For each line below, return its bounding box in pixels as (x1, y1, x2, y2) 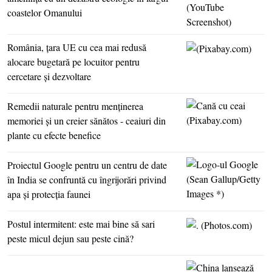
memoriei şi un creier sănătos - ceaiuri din (7, 114, 166, 127)
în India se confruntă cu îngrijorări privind (7, 173, 166, 186)
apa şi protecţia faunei (7, 188, 90, 201)
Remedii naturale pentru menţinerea (7, 100, 143, 113)
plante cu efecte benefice (7, 129, 101, 142)
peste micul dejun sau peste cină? (7, 232, 134, 245)
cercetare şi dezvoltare (7, 70, 91, 83)
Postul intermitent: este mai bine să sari (7, 217, 155, 231)
